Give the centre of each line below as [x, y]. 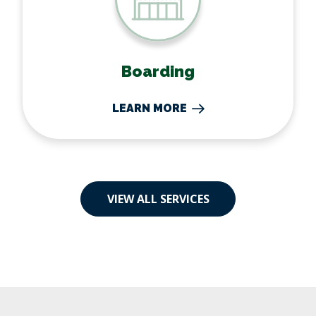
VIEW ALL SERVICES [158, 199]
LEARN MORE [150, 109]
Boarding [158, 72]
